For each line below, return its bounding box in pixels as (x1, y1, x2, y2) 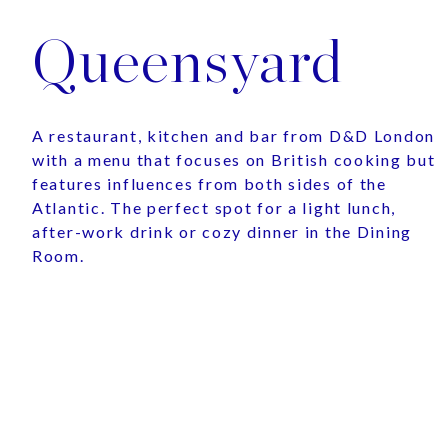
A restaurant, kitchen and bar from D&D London (32, 126, 435, 146)
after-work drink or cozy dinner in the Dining (32, 222, 412, 242)
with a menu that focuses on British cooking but (32, 150, 436, 170)
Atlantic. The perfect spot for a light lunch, (32, 198, 396, 218)
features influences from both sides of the (32, 174, 387, 194)
